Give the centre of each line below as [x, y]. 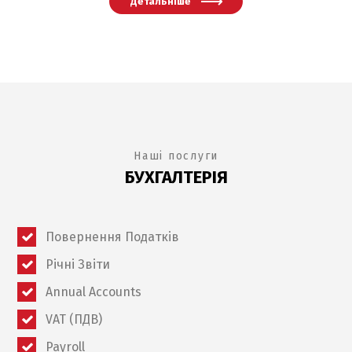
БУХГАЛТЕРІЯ [176, 177]
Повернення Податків [112, 236]
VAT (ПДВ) [73, 319]
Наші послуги [176, 156]
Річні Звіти [77, 264]
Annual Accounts [93, 291]
